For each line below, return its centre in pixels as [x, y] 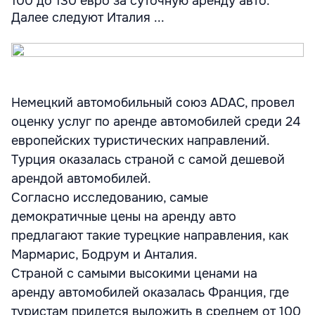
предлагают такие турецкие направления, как [150, 236]
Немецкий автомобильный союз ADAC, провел [153, 103]
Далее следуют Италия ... [88, 18]
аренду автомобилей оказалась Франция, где [150, 292]
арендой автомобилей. [81, 179]
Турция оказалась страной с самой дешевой [148, 160]
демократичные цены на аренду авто [124, 217]
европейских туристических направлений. [140, 141]
